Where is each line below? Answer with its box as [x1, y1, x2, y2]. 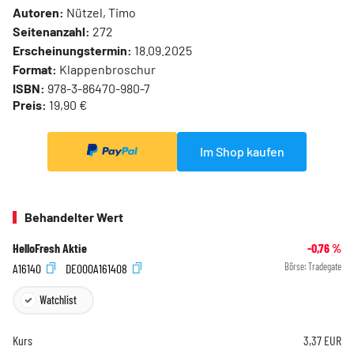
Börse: [284, 261, 308, 273]
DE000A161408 [66, 260, 130, 276]
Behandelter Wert [24, 209, 123, 225]
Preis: [13, 97, 47, 113]
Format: [13, 62, 57, 77]
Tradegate [308, 261, 341, 273]
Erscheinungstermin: [13, 43, 132, 58]
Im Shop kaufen [199, 144, 284, 160]
